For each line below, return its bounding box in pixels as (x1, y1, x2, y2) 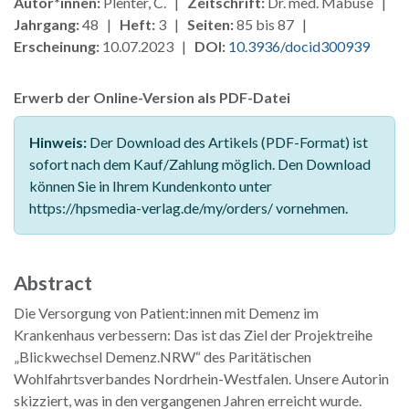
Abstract (14, 271, 92, 296)
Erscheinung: (14, 37, 100, 56)
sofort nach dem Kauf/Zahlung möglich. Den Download (29, 155, 371, 173)
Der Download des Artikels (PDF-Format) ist (87, 133, 368, 152)
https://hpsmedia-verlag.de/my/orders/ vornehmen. (29, 199, 348, 217)
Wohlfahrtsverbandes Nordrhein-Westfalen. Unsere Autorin (14, 370, 389, 388)
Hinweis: (29, 133, 87, 152)
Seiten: (187, 16, 234, 34)
